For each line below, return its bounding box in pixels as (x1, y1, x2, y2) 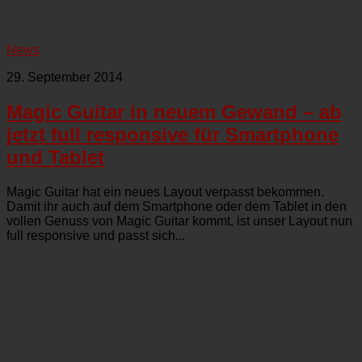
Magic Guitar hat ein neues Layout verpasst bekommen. (6, 184, 324, 199)
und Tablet (6, 145, 104, 168)
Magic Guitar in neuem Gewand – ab (6, 100, 342, 123)
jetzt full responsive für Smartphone (6, 123, 339, 145)
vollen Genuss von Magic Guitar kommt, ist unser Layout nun (6, 213, 352, 228)
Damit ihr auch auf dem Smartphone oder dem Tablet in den (6, 199, 347, 213)
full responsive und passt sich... (6, 228, 185, 242)
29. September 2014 (6, 69, 123, 84)
